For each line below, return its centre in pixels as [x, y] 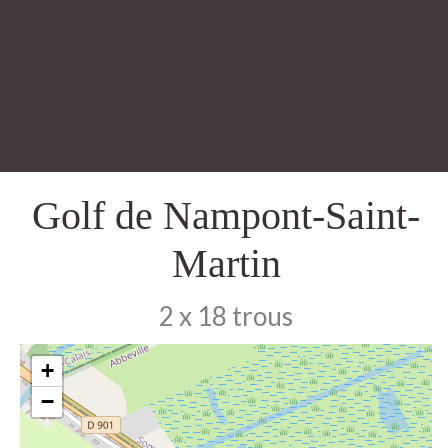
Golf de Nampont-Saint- [226, 215]
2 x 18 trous [226, 315]
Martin [226, 263]
